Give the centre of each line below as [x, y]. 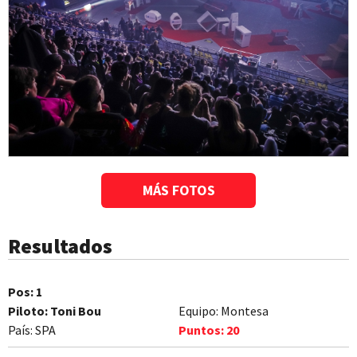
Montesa [245, 310]
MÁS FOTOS [178, 190]
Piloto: [28, 310]
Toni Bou [76, 310]
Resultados [60, 245]
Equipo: [198, 310]
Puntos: [201, 330]
